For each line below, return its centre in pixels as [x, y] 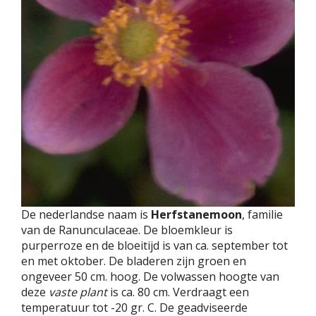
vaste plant [78, 292]
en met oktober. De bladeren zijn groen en [134, 261]
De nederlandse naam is [86, 215]
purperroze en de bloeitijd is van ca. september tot [154, 246]
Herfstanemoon [196, 215]
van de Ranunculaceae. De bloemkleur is [127, 230]
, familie [262, 215]
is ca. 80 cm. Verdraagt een [178, 292]
